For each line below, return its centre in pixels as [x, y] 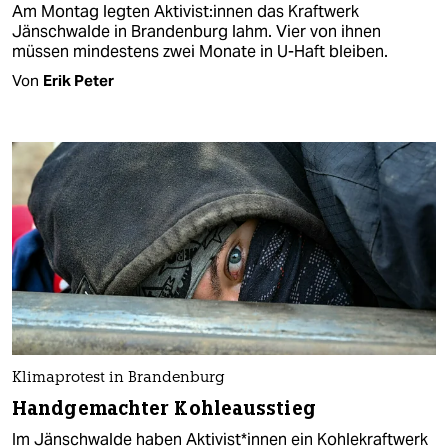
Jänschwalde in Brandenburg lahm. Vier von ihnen [196, 32]
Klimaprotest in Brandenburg [118, 378]
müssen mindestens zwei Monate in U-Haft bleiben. [200, 52]
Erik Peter [78, 81]
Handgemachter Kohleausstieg [164, 408]
